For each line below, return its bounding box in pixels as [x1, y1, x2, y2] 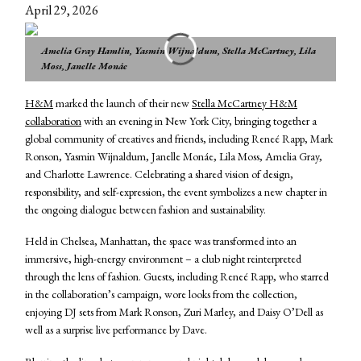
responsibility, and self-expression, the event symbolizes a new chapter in [25, 184, 327, 199]
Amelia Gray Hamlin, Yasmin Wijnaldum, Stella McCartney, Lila [41, 44, 316, 58]
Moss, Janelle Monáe [41, 60, 127, 73]
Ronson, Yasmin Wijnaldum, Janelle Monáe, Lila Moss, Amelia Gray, [25, 148, 322, 164]
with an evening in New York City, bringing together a [81, 113, 317, 128]
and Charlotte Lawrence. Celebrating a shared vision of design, [25, 166, 293, 181]
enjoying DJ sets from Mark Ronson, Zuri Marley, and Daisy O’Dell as [25, 305, 323, 320]
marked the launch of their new [53, 95, 192, 110]
